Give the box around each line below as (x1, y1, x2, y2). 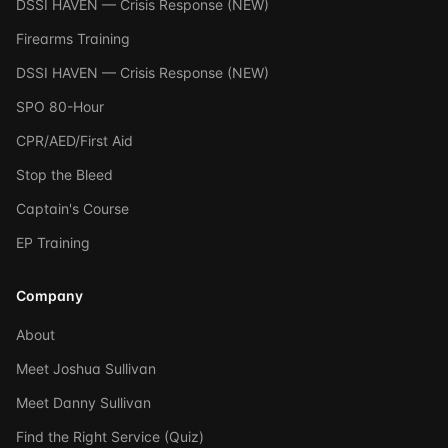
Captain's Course (16, 200, 129, 217)
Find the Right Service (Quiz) (16, 428, 204, 445)
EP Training (16, 234, 90, 251)
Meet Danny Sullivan (16, 394, 151, 411)
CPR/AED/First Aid (16, 132, 133, 149)
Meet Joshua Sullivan (16, 360, 156, 377)
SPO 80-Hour (16, 98, 104, 115)
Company (16, 287, 83, 304)
